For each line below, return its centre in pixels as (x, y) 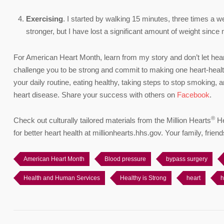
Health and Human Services (62, 178)
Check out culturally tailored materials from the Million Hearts (112, 120)
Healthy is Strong (143, 178)
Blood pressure (125, 159)
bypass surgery (187, 159)
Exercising (44, 18)
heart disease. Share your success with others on (95, 94)
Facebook (193, 94)
